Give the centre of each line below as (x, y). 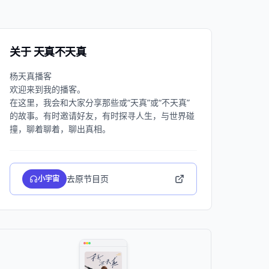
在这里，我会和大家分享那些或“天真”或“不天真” (100, 102)
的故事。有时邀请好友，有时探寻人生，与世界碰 (102, 116)
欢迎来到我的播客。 (47, 89)
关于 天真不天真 (48, 52)
